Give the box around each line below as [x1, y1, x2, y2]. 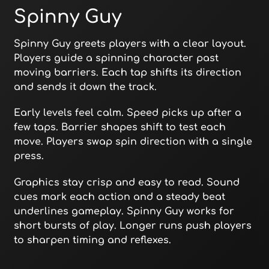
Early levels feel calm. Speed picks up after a [13, 107, 241, 119]
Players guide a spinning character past [13, 53, 219, 64]
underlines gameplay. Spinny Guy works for [13, 205, 234, 217]
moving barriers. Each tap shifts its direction [13, 67, 241, 79]
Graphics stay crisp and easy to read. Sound [13, 177, 240, 188]
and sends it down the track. [13, 82, 157, 93]
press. [13, 151, 44, 162]
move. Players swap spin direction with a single [13, 136, 252, 148]
